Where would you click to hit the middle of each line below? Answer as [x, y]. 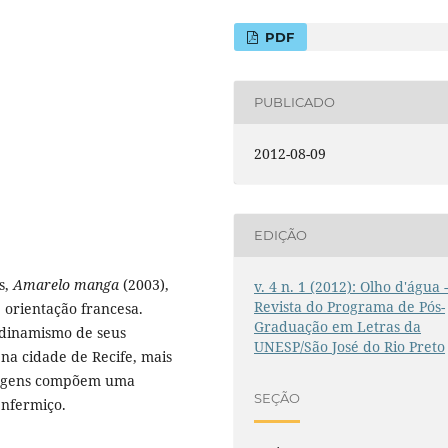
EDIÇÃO [281, 235]
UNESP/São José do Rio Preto [350, 346]
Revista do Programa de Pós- [350, 306]
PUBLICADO [295, 102]
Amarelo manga [68, 284]
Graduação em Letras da [338, 326]
